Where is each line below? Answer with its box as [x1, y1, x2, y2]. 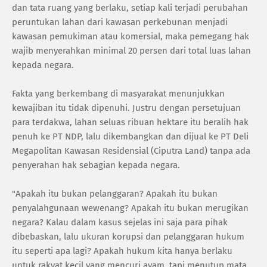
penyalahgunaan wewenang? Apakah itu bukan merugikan [12, 202, 249, 213]
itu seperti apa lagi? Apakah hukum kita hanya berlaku [12, 245, 232, 256]
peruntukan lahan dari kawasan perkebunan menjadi [12, 16, 228, 27]
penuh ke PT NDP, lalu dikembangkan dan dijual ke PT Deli [12, 131, 249, 142]
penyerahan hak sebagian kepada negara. [12, 159, 180, 170]
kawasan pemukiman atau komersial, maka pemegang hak [12, 30, 249, 42]
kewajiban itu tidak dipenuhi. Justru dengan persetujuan [12, 102, 241, 113]
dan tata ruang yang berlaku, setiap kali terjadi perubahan [12, 2, 248, 13]
